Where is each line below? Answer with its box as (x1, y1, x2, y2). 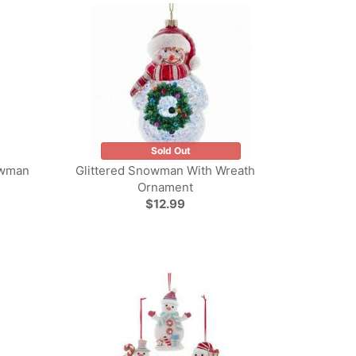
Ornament (137, 180, 194, 195)
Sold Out (150, 145, 191, 157)
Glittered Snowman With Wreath (75, 163, 256, 178)
